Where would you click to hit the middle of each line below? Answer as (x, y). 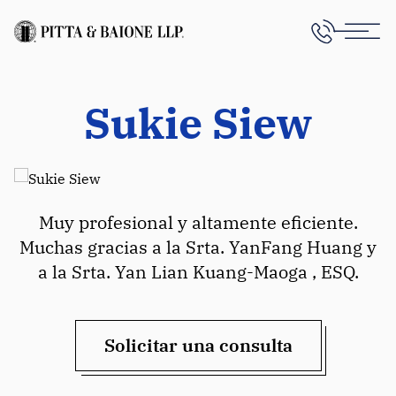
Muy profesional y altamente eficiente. (198, 222)
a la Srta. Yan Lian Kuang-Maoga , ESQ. (198, 272)
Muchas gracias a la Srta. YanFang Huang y (198, 247)
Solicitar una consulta (198, 345)
